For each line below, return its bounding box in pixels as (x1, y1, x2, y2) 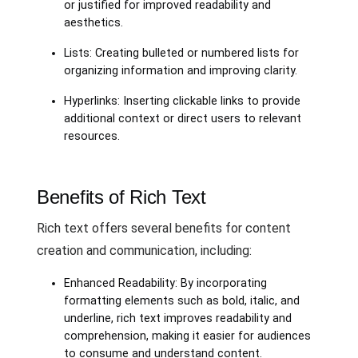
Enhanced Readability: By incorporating (63, 276, 267, 290)
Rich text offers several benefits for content (37, 221, 291, 236)
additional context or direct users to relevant (63, 112, 301, 125)
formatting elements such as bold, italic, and (63, 294, 300, 308)
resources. (63, 129, 120, 143)
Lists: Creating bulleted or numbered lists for (63, 46, 299, 60)
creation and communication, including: (37, 243, 252, 258)
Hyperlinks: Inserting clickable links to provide (63, 94, 300, 108)
